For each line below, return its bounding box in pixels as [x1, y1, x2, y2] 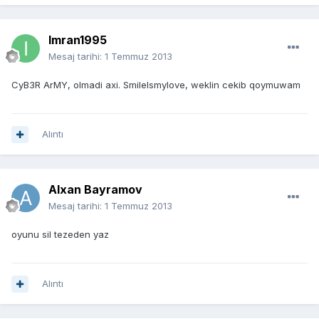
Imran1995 [48, 33, 107, 48]
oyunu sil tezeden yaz [11, 229, 109, 241]
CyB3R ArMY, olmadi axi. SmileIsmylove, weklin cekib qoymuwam [11, 79, 300, 91]
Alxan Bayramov [48, 182, 142, 197]
